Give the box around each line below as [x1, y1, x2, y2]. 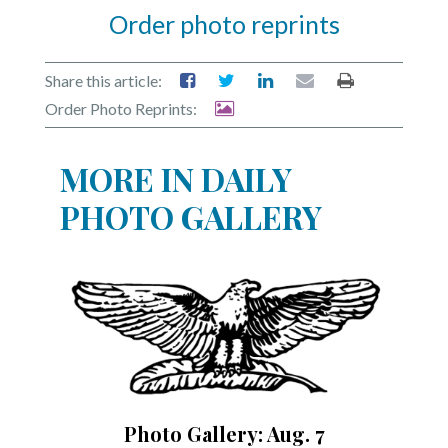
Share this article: [45, 54, 162, 74]
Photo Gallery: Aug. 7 [123, 404, 325, 432]
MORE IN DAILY [60, 140, 292, 184]
